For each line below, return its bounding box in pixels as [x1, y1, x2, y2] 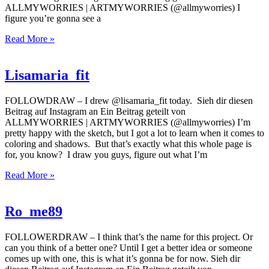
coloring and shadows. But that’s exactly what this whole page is [5, 139, 252, 150]
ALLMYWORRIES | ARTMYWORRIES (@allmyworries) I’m [5, 117, 250, 128]
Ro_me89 [5, 204, 62, 220]
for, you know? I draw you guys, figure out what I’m [5, 150, 207, 160]
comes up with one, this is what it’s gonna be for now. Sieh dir [5, 253, 240, 264]
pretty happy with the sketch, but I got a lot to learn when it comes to [5, 128, 264, 139]
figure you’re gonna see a [5, 13, 101, 24]
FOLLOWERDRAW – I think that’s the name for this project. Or [5, 231, 253, 242]
